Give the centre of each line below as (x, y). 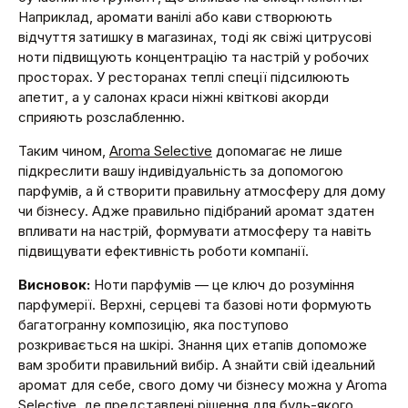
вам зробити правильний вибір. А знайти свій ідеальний (197, 364)
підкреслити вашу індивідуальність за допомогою (181, 170)
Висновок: (54, 284)
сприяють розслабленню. (102, 117)
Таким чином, (64, 150)
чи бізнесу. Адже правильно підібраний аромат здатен (196, 210)
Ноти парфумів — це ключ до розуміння (222, 284)
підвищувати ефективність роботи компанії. (163, 250)
